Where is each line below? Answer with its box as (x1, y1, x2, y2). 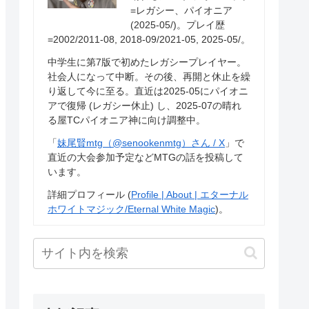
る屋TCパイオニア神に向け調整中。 (48, 114, 206, 126)
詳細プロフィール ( (48, 188, 131, 200)
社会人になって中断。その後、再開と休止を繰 (48, 70, 250, 82)
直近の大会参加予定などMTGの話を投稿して (48, 151, 243, 163)
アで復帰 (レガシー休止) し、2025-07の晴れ (48, 99, 241, 111)
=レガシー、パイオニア (130, 4, 232, 16)
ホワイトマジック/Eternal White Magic (48, 203, 215, 215)
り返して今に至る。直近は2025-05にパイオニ (48, 85, 248, 97)
